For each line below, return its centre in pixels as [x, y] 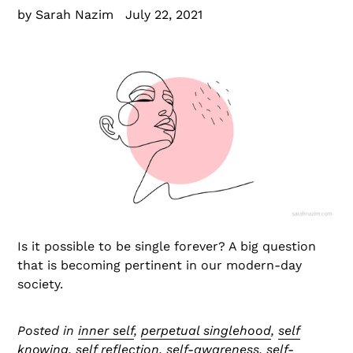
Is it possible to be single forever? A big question [167, 246]
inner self [106, 330]
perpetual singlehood [206, 330]
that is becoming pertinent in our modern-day [160, 265]
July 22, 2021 [164, 15]
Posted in [48, 330]
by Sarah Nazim [65, 15]
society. [42, 284]
